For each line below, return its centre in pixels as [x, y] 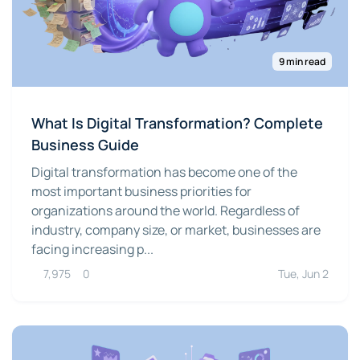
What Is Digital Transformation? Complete [177, 123]
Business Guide [85, 145]
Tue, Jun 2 [303, 274]
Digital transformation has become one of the [164, 172]
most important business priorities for [141, 192]
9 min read [302, 62]
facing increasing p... [92, 250]
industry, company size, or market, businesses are [176, 230]
